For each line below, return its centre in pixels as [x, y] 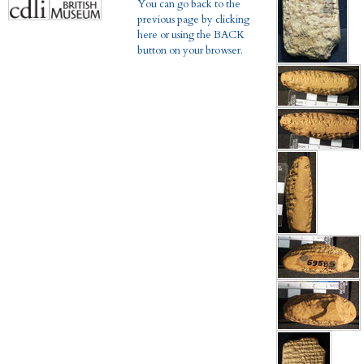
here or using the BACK [191, 35]
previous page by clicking [193, 20]
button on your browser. [190, 51]
